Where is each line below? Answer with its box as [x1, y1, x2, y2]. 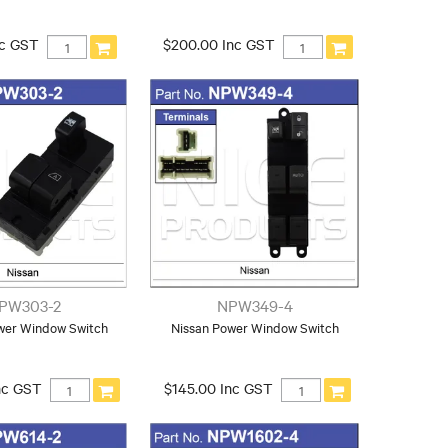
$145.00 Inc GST [164, 377, 274, 398]
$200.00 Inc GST [162, 33, 275, 54]
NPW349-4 [217, 293, 294, 316]
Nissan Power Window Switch [171, 317, 340, 336]
